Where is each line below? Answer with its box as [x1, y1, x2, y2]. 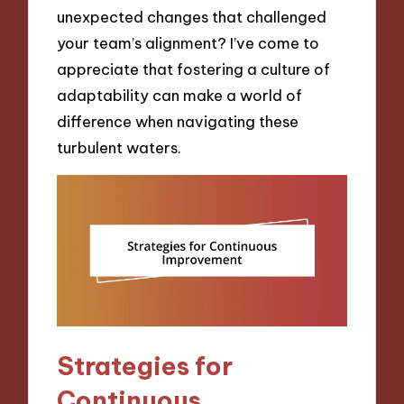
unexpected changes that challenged [57, 7, 327, 27]
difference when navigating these [57, 112, 299, 132]
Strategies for [57, 350, 234, 382]
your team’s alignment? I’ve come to [57, 33, 320, 53]
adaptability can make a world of [57, 86, 303, 106]
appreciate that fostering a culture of [57, 60, 331, 79]
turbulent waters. [57, 138, 182, 158]
